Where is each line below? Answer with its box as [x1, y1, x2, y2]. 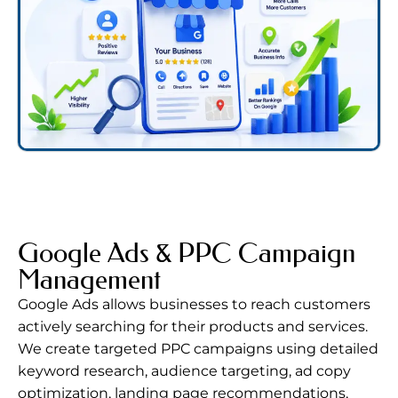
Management [18, 264, 161, 297]
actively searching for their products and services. [18, 318, 368, 336]
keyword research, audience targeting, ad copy [18, 362, 351, 380]
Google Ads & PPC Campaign [18, 237, 355, 270]
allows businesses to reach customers [102, 296, 370, 314]
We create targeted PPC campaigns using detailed [18, 340, 378, 358]
